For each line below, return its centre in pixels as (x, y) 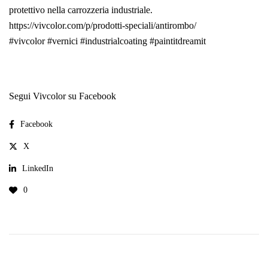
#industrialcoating (114, 41)
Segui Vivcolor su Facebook (63, 96)
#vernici (63, 41)
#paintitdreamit (178, 41)
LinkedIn (38, 168)
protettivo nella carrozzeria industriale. (81, 10)
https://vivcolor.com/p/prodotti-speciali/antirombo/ (103, 26)
